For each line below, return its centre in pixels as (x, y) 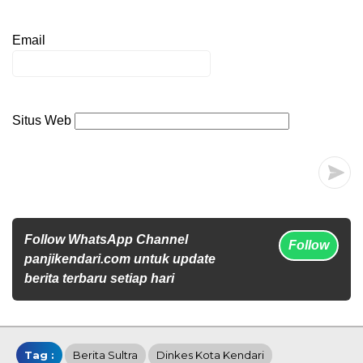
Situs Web (42, 121)
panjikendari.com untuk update (120, 259)
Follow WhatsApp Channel (106, 240)
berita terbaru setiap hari (99, 279)
